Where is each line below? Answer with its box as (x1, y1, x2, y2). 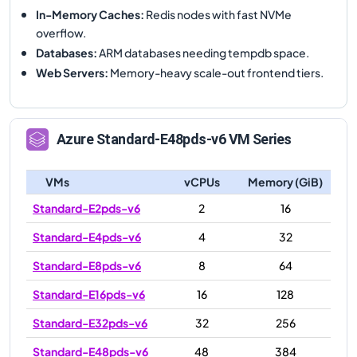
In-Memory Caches (36, 6, 140, 22)
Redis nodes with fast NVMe (144, 6, 292, 22)
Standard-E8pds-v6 (33, 257, 141, 273)
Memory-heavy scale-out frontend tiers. (108, 65, 324, 80)
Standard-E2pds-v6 (33, 200, 140, 215)
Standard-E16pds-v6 (33, 286, 145, 301)
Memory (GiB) (248, 174, 323, 189)
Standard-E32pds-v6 (33, 315, 147, 330)
